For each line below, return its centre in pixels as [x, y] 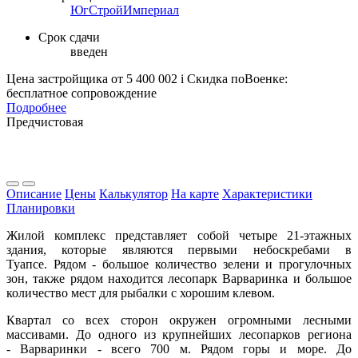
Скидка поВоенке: [237, 78]
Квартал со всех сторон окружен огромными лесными [179, 320]
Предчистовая [45, 121]
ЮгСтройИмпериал [125, 10]
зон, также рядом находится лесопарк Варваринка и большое [179, 278]
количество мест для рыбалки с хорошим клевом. [142, 292]
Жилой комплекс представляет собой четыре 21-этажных [179, 235]
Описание [34, 193]
